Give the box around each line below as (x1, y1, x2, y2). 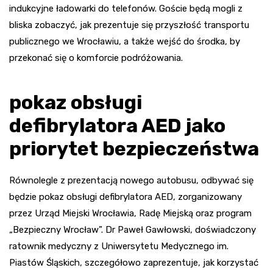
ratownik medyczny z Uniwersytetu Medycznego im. (9, 240, 229, 252)
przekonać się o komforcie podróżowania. (9, 52, 183, 63)
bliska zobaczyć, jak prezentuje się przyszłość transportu (9, 19, 249, 30)
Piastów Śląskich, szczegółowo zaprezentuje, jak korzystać (9, 257, 258, 268)
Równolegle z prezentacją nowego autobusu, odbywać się (9, 174, 253, 186)
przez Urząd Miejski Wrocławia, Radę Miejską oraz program (9, 207, 252, 219)
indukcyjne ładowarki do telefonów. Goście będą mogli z (9, 2, 243, 14)
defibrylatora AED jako (9, 113, 225, 137)
